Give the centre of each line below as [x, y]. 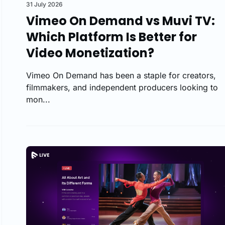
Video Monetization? [90, 53]
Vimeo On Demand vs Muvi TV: [121, 21]
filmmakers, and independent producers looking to [122, 87]
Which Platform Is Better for [111, 37]
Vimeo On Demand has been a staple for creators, [121, 75]
